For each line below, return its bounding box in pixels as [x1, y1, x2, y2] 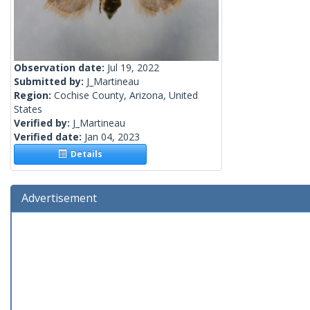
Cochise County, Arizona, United [54, 89, 198, 102]
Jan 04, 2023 [84, 130, 140, 144]
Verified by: [14, 116, 73, 130]
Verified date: [14, 130, 84, 144]
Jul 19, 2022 [107, 61, 159, 75]
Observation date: [14, 61, 107, 75]
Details [66, 148, 103, 161]
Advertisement [21, 190, 97, 206]
